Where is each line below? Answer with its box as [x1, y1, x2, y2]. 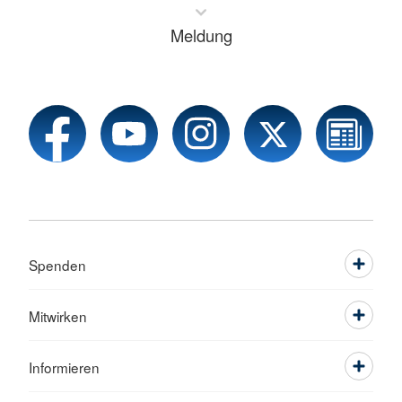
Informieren [29, 356, 100, 377]
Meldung [170, 22, 232, 47]
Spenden [29, 254, 86, 275]
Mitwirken [29, 305, 87, 326]
